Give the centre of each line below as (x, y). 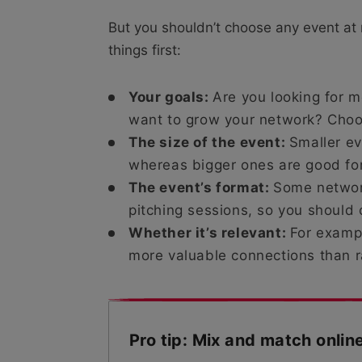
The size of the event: (209, 142)
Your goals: (171, 97)
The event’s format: (201, 187)
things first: (145, 50)
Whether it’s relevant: (209, 232)
